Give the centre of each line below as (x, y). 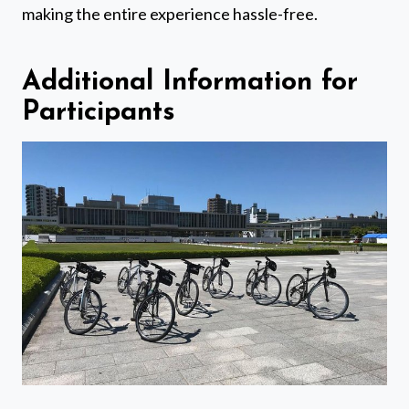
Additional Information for (190, 83)
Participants (99, 113)
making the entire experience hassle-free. (170, 14)
